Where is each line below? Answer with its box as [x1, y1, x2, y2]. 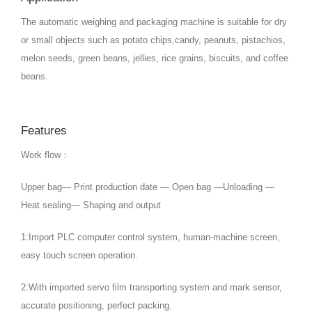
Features [21, 123, 67, 137]
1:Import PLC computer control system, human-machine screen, [21, 231, 280, 242]
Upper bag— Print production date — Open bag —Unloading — [21, 181, 274, 192]
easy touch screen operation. [21, 249, 138, 260]
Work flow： [21, 149, 70, 160]
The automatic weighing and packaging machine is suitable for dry [21, 16, 287, 27]
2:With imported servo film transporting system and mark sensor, [21, 281, 282, 292]
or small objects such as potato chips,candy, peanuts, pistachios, [21, 34, 286, 45]
